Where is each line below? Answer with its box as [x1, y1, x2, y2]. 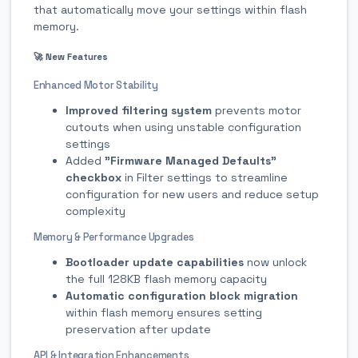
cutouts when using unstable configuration [66, 120, 301, 135]
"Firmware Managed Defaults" [105, 153, 276, 169]
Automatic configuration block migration [66, 288, 298, 304]
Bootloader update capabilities [66, 255, 244, 270]
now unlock [244, 255, 307, 270]
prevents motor [212, 103, 301, 118]
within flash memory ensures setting [66, 305, 262, 320]
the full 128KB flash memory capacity [66, 272, 267, 287]
